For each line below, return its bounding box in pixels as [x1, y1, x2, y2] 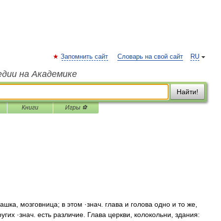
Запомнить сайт [61, 53, 108, 60]
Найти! [177, 88, 198, 96]
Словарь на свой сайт [117, 53, 183, 60]
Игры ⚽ [65, 104, 87, 111]
